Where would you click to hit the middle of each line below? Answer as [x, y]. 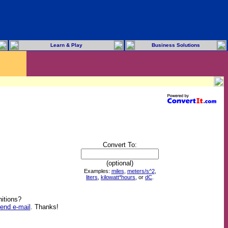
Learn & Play [66, 45]
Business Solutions [176, 45]
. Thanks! [44, 207]
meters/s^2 [141, 171]
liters [92, 177]
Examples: [97, 171]
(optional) [120, 163]
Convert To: [120, 145]
